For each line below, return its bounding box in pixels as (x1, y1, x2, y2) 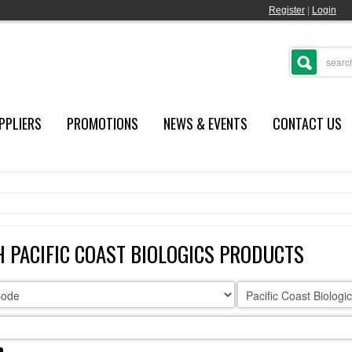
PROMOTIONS (66, 113, 138, 134)
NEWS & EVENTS (163, 113, 247, 134)
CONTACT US (272, 113, 342, 134)
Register (269, 5, 305, 16)
